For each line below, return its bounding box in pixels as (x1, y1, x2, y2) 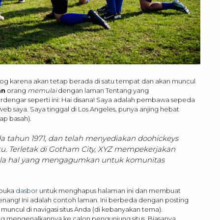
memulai (27, 86, 56, 94)
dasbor (16, 186, 38, 194)
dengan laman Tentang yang (56, 86, 149, 94)
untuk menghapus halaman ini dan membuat (38, 186, 181, 194)
